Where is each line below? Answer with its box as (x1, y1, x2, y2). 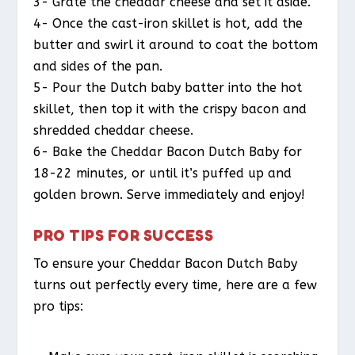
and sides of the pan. (33, 59, 163, 74)
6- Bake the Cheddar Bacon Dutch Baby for (33, 144, 303, 160)
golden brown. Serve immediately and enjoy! (33, 187, 306, 203)
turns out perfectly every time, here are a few (33, 277, 318, 292)
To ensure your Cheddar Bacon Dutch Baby (33, 255, 298, 271)
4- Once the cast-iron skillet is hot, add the (33, 16, 303, 32)
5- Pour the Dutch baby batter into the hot (33, 80, 303, 96)
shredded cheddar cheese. (33, 123, 194, 139)
